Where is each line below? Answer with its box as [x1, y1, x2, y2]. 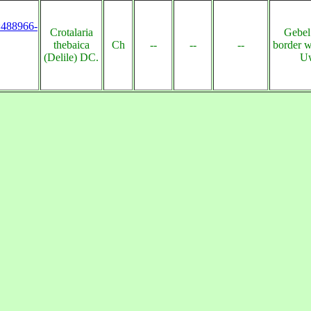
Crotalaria [49, 26, 93, 38]
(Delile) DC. [44, 51, 99, 63]
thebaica [53, 39, 90, 51]
